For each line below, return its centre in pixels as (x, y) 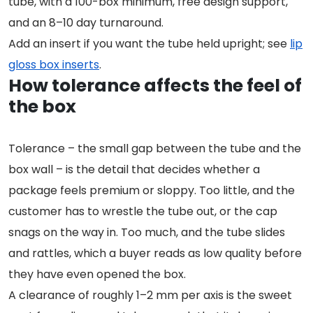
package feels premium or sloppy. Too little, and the (152, 191)
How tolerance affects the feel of (155, 86)
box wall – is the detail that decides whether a (134, 170)
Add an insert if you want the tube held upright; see (149, 44)
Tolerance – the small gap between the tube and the (155, 149)
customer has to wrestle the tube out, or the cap (143, 212)
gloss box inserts (54, 65)
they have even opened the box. (97, 275)
